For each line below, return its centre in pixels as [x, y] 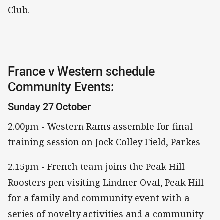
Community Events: [61, 87]
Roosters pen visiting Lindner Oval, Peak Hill [106, 182]
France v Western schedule [81, 71]
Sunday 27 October [49, 106]
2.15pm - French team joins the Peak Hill [96, 167]
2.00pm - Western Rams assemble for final [100, 126]
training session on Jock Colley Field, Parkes [104, 142]
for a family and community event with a [99, 198]
